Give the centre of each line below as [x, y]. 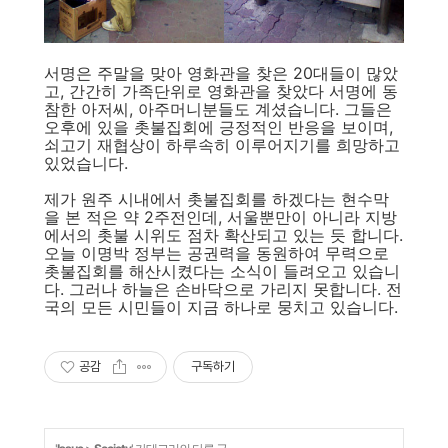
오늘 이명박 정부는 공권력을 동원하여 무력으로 [216, 253]
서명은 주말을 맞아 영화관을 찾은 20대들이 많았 [221, 73]
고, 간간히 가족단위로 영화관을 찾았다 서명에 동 [221, 91]
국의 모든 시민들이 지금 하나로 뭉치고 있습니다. [221, 307]
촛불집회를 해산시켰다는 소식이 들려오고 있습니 [222, 271]
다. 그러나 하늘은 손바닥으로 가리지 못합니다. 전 [223, 289]
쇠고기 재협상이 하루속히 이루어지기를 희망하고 [222, 145]
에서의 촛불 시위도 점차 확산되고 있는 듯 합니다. [223, 235]
